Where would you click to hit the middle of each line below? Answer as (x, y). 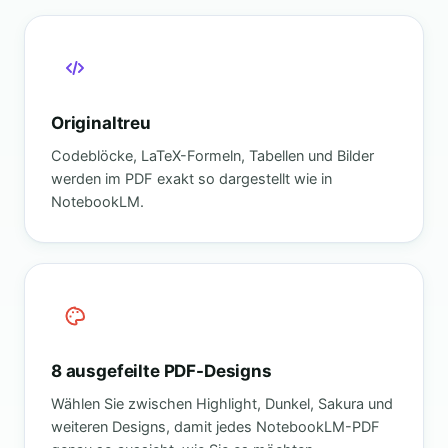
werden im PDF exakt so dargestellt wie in (191, 178)
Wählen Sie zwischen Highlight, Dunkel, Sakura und (222, 403)
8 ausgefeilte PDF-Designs (161, 370)
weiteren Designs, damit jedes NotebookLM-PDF (215, 426)
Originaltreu (101, 122)
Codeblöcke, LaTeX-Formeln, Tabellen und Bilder (212, 155)
